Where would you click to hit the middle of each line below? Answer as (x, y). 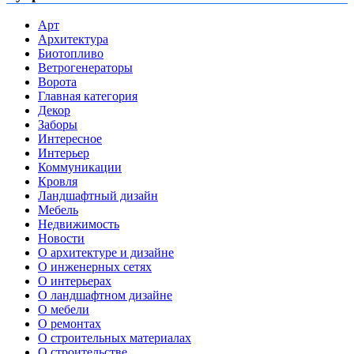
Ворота (57, 82)
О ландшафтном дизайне (105, 296)
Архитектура (73, 40)
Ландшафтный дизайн (98, 196)
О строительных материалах (115, 338)
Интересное (70, 139)
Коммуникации (80, 168)
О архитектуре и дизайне (106, 253)
